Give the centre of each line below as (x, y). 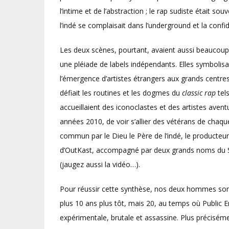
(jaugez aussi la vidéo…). (100, 164)
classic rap (199, 93)
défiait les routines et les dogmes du (121, 93)
